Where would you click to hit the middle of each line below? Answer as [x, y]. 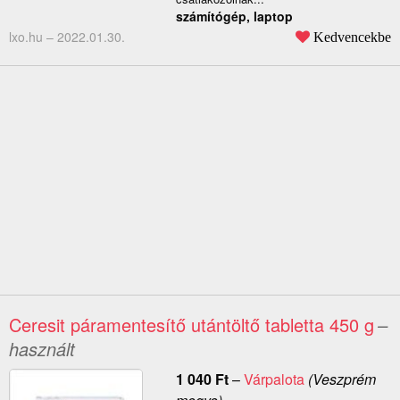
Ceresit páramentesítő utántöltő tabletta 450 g [192, 325]
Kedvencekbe [352, 37]
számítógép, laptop [234, 17]
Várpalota [274, 379]
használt [42, 349]
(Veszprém [340, 379]
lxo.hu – [33, 37]
